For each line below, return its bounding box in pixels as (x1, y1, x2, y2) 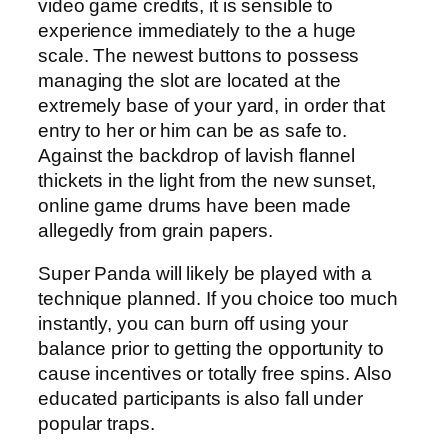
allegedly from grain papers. (38, 219, 274, 241)
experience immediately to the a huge (38, 19, 357, 41)
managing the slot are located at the (38, 69, 342, 91)
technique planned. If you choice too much (38, 288, 398, 310)
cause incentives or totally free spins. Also (38, 363, 392, 385)
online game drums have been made (38, 194, 351, 216)
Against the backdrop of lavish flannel (38, 144, 356, 166)
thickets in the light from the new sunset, (38, 169, 376, 191)
